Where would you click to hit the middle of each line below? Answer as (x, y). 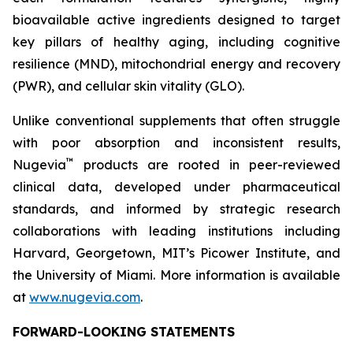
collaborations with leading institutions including (176, 231)
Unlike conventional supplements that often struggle (176, 121)
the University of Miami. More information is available (176, 275)
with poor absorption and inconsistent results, (176, 143)
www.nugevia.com (85, 297)
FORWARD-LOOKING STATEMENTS (124, 332)
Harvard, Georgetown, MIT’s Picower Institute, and (176, 253)
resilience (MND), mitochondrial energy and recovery (176, 64)
